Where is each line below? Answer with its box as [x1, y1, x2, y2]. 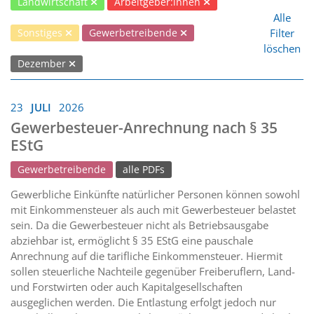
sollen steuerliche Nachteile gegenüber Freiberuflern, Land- [11, 264, 295, 279]
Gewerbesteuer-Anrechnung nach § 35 [11, 118, 278, 138]
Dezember [18, 57, 69, 71]
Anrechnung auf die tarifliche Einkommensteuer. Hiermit [11, 249, 282, 264]
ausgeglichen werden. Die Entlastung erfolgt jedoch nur [11, 295, 276, 310]
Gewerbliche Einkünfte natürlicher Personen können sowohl [11, 187, 300, 202]
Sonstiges [18, 27, 65, 40]
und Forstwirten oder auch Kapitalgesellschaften [11, 280, 243, 294]
